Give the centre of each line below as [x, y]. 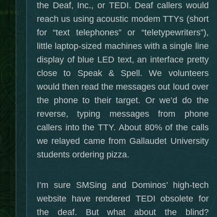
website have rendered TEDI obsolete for [123, 199]
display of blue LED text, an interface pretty [123, 60]
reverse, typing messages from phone [123, 114]
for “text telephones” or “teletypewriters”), [123, 32]
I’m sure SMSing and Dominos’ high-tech [123, 185]
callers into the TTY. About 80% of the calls [123, 127]
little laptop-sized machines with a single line [123, 46]
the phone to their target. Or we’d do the [123, 100]
